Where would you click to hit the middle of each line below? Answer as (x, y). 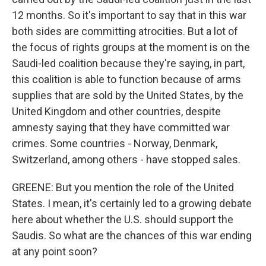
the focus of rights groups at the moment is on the (131, 47)
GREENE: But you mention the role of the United (123, 187)
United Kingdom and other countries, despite (116, 111)
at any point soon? (55, 251)
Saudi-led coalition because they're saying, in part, (128, 63)
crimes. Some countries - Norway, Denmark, (115, 143)
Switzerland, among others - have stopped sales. (126, 159)
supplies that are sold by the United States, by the (128, 95)
